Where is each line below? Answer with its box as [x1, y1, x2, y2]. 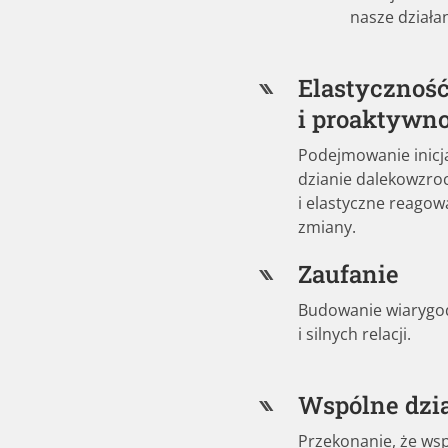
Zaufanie [297, 257, 399, 290]
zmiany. [297, 215, 356, 238]
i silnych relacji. [297, 322, 411, 345]
